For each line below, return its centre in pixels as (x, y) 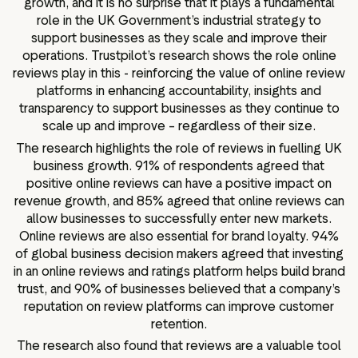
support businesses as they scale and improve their (179, 38)
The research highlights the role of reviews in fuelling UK (179, 148)
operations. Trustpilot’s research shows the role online (179, 56)
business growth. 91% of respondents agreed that (179, 165)
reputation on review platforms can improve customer (179, 306)
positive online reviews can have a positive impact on (179, 183)
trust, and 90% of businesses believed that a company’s (179, 288)
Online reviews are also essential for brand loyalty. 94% (179, 236)
